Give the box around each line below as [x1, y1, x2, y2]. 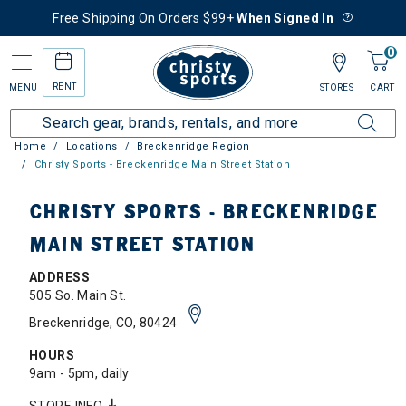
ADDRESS [29, 270, 90, 285]
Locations [65, 140, 118, 152]
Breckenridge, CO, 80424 [29, 315, 181, 330]
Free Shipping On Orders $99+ [53, 11, 237, 25]
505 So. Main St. [29, 288, 127, 303]
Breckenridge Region [137, 140, 250, 152]
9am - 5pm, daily [29, 366, 130, 381]
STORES [319, 82, 354, 92]
